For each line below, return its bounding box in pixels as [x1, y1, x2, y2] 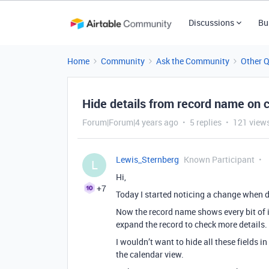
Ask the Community [156, 55, 229, 67]
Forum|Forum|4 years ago [82, 116, 178, 128]
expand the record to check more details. [116, 219, 267, 230]
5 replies [190, 116, 222, 128]
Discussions [188, 17, 234, 28]
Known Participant [184, 154, 255, 165]
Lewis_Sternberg [116, 154, 179, 165]
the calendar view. [116, 249, 184, 260]
